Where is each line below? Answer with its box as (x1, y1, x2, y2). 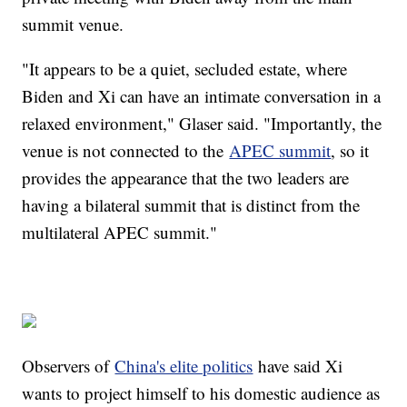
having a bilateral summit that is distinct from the (22, 193, 361, 216)
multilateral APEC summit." (22, 220, 218, 243)
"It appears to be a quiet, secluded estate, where (22, 56, 348, 80)
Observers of (22, 353, 115, 377)
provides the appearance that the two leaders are (22, 165, 350, 189)
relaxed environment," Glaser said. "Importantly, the (22, 111, 382, 134)
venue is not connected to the (22, 138, 230, 162)
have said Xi (253, 353, 343, 377)
